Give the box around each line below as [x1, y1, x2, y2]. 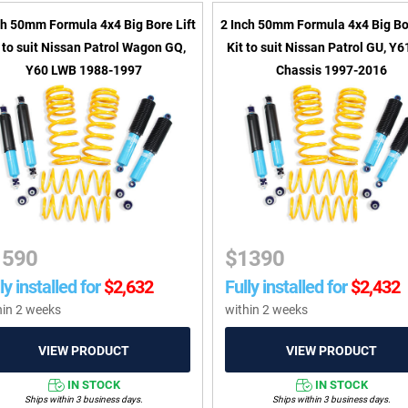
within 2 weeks [225, 301, 309, 317]
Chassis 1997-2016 [276, 62, 388, 77]
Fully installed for [225, 275, 348, 298]
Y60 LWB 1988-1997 [25, 62, 143, 77]
